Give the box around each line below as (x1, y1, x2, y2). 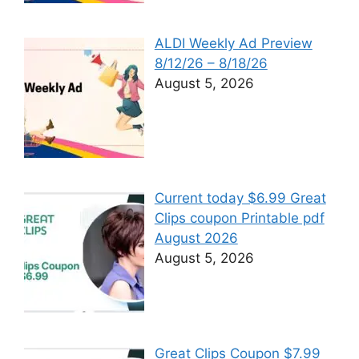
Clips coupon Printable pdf (154, 210, 325, 227)
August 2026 (154, 230, 238, 247)
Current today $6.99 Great (154, 190, 326, 207)
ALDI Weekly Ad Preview (154, 34, 313, 51)
